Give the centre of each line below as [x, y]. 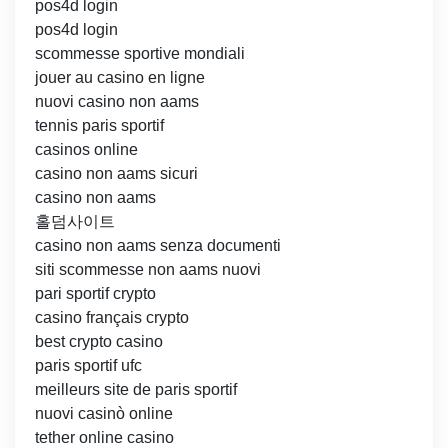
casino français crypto [112, 318]
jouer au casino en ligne [120, 78]
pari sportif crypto [95, 294]
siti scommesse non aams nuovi [148, 270]
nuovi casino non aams [117, 102]
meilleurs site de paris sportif [136, 390]
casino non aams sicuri [116, 174]
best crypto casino [99, 342]
